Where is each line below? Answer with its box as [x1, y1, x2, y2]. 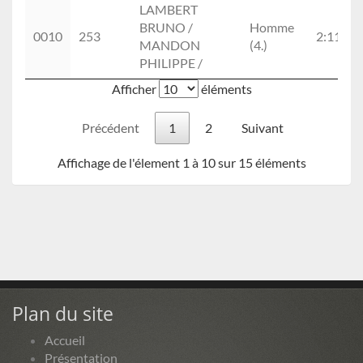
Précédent [81, 120, 139, 136]
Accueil [45, 332, 85, 348]
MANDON [139, 37, 200, 53]
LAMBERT [139, 2, 198, 18]
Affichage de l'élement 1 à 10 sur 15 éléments [57, 155, 306, 171]
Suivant [241, 120, 284, 136]
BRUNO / [139, 19, 193, 36]
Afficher [111, 81, 159, 97]
